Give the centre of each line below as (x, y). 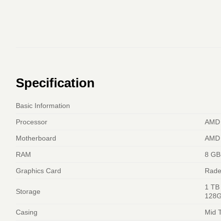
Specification (55, 83)
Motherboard (36, 138)
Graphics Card (38, 170)
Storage (28, 191)
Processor (32, 122)
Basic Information (43, 105)
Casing (27, 212)
